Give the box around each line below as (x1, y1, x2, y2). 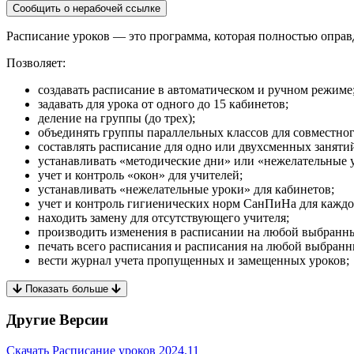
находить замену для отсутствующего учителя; (38, 210, 289, 224)
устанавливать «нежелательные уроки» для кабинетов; (38, 182, 334, 196)
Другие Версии (6, 311, 108, 329)
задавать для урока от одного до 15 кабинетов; (38, 96, 288, 111)
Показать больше (22, 282, 111, 295)
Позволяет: (6, 55, 66, 70)
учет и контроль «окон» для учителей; (38, 168, 243, 182)
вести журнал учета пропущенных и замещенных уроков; (38, 253, 349, 267)
